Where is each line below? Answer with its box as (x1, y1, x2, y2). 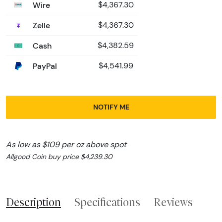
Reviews (154, 195, 193, 209)
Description (6, 195, 61, 209)
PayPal (31, 60, 57, 71)
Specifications (74, 195, 140, 209)
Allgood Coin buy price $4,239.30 (6, 152, 112, 161)
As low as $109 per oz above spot (6, 139, 126, 149)
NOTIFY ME (93, 102, 129, 111)
